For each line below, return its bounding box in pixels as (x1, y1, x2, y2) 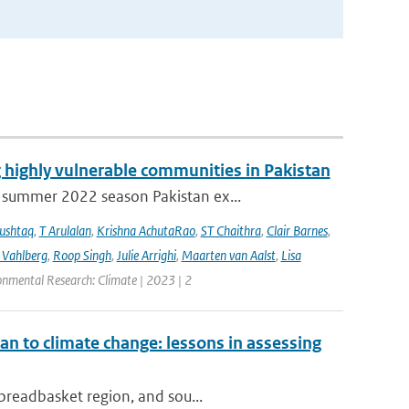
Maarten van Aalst (181, 246, 276, 264)
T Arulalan (38, 222, 91, 239)
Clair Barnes (266, 222, 328, 239)
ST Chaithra (200, 222, 261, 239)
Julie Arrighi (116, 246, 176, 264)
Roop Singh (52, 246, 111, 264)
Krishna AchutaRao (96, 222, 195, 239)
